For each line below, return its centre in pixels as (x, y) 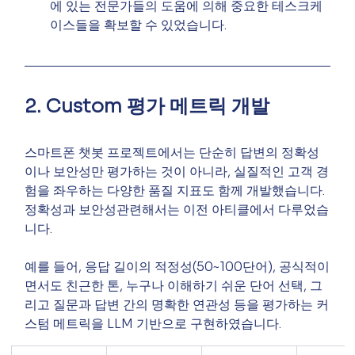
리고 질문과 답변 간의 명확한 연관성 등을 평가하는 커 (177, 304)
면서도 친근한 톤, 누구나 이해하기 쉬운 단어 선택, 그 (174, 285)
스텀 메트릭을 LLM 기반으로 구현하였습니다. (153, 323)
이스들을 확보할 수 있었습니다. (139, 25)
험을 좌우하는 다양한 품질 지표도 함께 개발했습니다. (177, 190)
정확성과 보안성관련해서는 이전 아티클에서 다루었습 (177, 209)
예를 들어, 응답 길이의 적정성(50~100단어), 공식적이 (177, 266)
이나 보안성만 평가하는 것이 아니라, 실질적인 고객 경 (177, 171)
